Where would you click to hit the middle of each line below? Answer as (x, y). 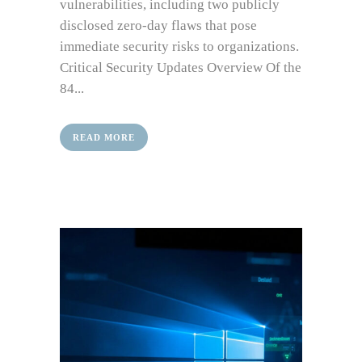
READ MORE (104, 137)
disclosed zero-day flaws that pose (158, 25)
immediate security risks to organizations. (179, 46)
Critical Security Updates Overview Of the (181, 67)
